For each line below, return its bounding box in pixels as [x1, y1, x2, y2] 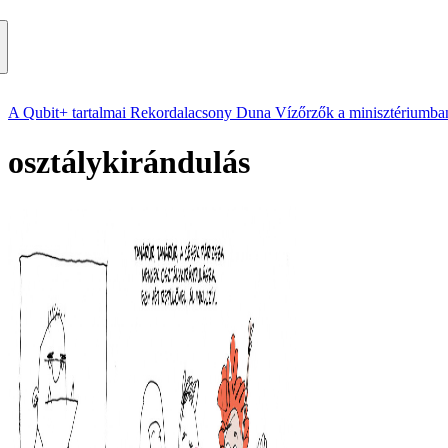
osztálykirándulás [8, 143, 250, 180]
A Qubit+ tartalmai [8, 104, 126, 122]
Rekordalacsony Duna [130, 104, 271, 122]
